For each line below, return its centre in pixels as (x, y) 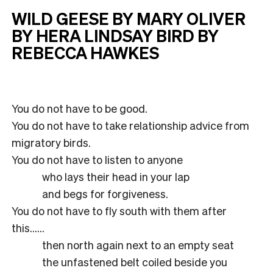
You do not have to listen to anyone (97, 159)
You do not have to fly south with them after (119, 210)
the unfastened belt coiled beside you (135, 261)
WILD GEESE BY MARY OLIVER (129, 18)
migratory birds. (51, 142)
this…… (28, 227)
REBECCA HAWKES (85, 52)
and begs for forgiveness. (105, 193)
